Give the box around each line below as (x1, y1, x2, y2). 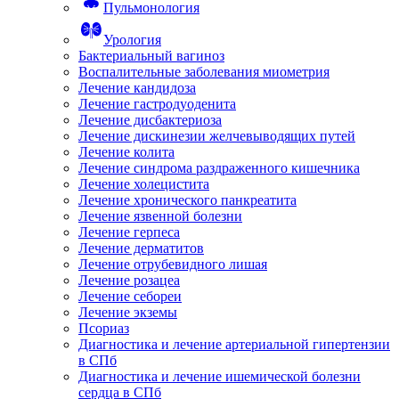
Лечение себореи (78, 289, 182, 305)
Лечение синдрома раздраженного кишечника (78, 160, 360, 176)
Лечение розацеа (78, 273, 180, 289)
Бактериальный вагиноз (78, 48, 224, 64)
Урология (103, 32, 161, 48)
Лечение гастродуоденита (78, 96, 236, 112)
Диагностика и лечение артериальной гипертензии (78, 337, 390, 353)
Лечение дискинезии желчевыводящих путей (78, 128, 355, 144)
